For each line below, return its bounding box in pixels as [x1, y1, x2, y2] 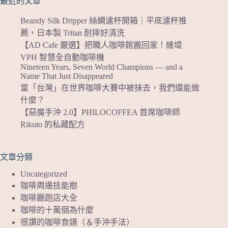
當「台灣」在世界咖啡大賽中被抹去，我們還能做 [20, 83, 199, 92]
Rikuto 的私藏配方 [20, 120, 85, 129]
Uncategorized [20, 169, 67, 179]
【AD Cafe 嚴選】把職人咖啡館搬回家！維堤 [20, 40, 182, 49]
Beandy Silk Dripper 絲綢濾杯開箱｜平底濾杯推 [20, 16, 187, 25]
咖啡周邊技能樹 [20, 181, 77, 190]
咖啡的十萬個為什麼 [20, 206, 94, 215]
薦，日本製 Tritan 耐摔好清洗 [20, 28, 125, 37]
